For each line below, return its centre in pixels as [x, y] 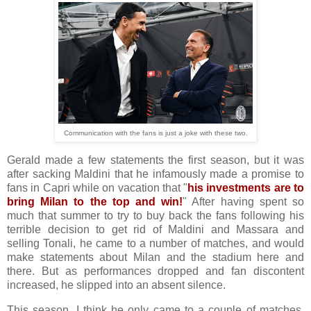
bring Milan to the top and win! [95, 201]
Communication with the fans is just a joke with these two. [155, 133]
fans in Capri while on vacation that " [98, 187]
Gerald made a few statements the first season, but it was [155, 160]
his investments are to [246, 187]
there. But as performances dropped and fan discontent [155, 271]
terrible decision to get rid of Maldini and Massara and [155, 229]
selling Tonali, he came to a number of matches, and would [155, 243]
